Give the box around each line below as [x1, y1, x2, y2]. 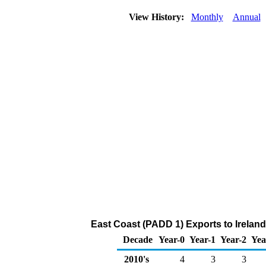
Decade [123, 235, 153, 245]
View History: [126, 12, 189, 22]
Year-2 [220, 235, 246, 245]
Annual [232, 12, 261, 22]
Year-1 [189, 235, 216, 245]
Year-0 [159, 235, 185, 245]
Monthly [191, 12, 223, 22]
